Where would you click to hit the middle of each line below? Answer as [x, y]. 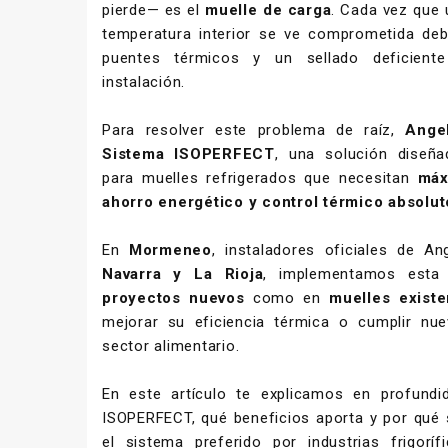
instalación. [143, 81]
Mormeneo [170, 249]
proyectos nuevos [173, 297]
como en [287, 297]
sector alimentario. [171, 345]
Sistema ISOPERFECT [188, 153]
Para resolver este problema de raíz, [254, 129]
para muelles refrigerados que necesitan [260, 177]
